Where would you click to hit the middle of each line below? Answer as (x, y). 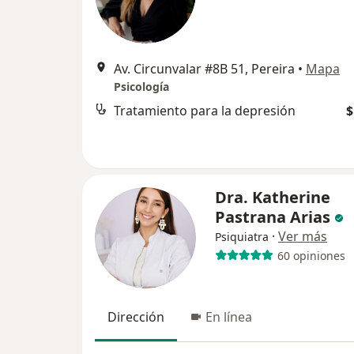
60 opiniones (311, 255)
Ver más (303, 236)
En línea (229, 317)
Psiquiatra (242, 237)
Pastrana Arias (273, 217)
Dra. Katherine (273, 197)
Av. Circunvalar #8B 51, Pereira (204, 69)
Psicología (141, 87)
